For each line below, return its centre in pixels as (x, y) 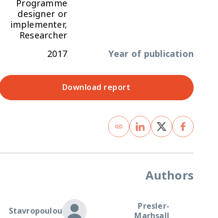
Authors (169, 176)
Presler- (154, 206)
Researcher (43, 35)
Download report (96, 87)
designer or (42, 14)
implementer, (38, 25)
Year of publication (151, 54)
